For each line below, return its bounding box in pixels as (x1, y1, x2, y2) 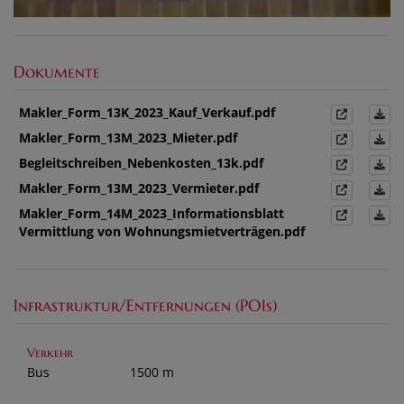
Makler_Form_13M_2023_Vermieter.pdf (19, 179, 259, 197)
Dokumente (14, 61, 100, 83)
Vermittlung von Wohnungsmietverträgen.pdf (19, 223, 305, 241)
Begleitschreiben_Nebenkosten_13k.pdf (19, 154, 263, 172)
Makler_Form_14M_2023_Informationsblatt (19, 205, 284, 223)
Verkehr (27, 344, 73, 362)
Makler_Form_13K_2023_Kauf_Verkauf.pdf (19, 104, 275, 122)
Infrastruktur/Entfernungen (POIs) (14, 295, 277, 317)
